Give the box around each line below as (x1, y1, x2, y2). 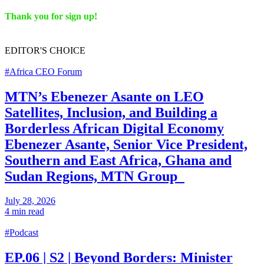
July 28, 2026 (5, 196, 55, 206)
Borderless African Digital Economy (5, 120, 224, 136)
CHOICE (47, 45, 85, 55)
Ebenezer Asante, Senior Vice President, (5, 136, 247, 152)
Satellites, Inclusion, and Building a (5, 104, 217, 120)
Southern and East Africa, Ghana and (5, 152, 232, 168)
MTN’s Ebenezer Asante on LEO (5, 88, 204, 104)
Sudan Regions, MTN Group (5, 168, 184, 184)
